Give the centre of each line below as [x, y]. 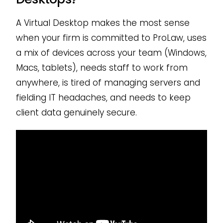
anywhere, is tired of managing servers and [108, 82]
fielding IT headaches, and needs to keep [103, 97]
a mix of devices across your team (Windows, [111, 53]
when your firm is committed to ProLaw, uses [111, 38]
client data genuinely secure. [76, 112]
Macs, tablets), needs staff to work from [102, 67]
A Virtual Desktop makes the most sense [103, 23]
